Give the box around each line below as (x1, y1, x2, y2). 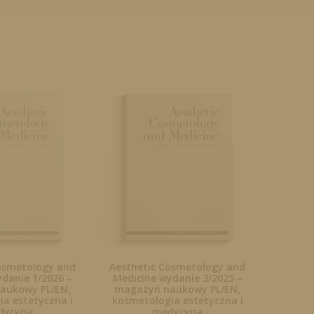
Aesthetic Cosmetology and (109, 259, 246, 273)
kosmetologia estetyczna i (111, 293, 243, 307)
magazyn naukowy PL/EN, (114, 282, 241, 296)
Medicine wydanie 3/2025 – (112, 271, 243, 285)
